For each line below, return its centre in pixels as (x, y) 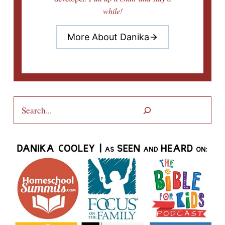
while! (113, 11)
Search (24, 102)
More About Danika (108, 37)
